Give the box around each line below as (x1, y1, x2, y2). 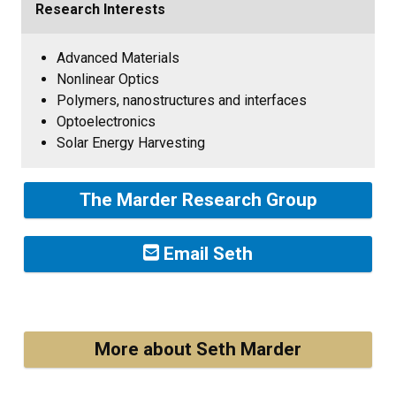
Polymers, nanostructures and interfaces (57, 91, 307, 109)
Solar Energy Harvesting (57, 133, 205, 151)
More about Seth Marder (95, 338, 301, 360)
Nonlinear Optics (57, 70, 159, 88)
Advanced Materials (57, 49, 179, 66)
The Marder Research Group (79, 188, 317, 210)
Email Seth (159, 242, 254, 264)
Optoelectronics (57, 112, 156, 130)
